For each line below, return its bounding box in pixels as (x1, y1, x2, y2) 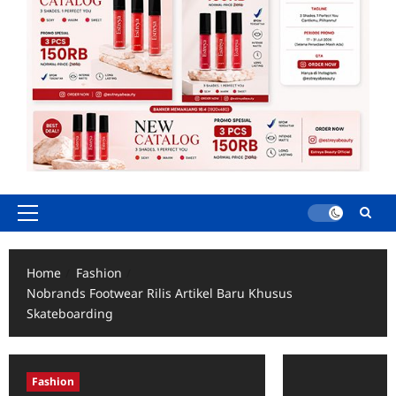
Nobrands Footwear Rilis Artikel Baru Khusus (27, 284, 293, 301)
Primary (27, 212, 73, 230)
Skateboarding (27, 304, 113, 322)
